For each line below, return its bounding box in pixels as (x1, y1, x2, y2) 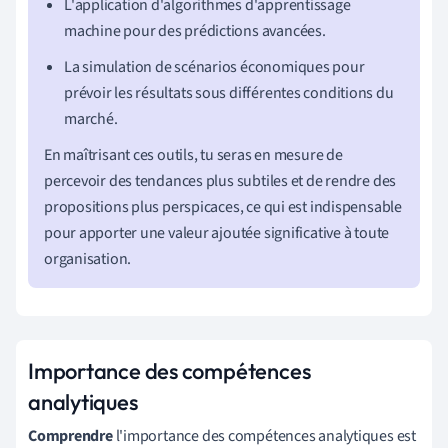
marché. (64, 107, 118, 130)
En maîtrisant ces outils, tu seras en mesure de (44, 143, 343, 166)
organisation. (44, 247, 132, 270)
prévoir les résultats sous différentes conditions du (64, 81, 394, 104)
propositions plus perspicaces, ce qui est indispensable (44, 195, 402, 218)
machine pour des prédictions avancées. (64, 19, 326, 42)
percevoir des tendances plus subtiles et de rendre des (44, 169, 397, 192)
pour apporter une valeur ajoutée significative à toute (44, 221, 390, 244)
